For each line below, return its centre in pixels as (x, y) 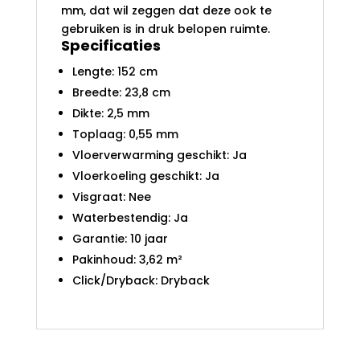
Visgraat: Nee (111, 196)
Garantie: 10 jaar (120, 238)
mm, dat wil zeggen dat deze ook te (166, 10)
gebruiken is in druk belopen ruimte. (165, 29)
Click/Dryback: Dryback (141, 280)
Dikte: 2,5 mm (110, 113)
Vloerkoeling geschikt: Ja (145, 176)
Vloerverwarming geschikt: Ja (159, 155)
